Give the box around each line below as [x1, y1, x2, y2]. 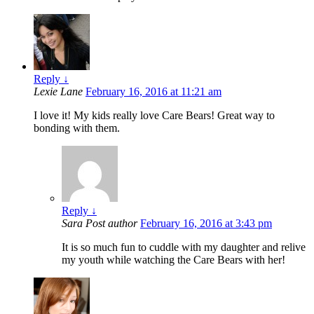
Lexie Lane [34, 86, 86, 98]
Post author [86, 217, 137, 230]
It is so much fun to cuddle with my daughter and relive [62, 241, 306, 254]
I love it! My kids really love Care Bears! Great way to [34, 109, 275, 122]
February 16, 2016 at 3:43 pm [140, 217, 272, 230]
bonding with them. [34, 122, 120, 135]
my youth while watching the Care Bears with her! [62, 254, 285, 266]
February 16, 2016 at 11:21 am [86, 86, 221, 98]
